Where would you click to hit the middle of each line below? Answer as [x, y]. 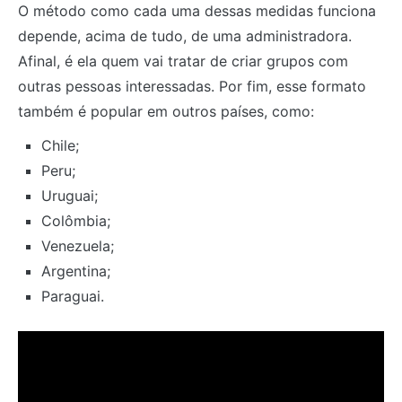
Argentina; [75, 271]
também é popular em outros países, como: [166, 111]
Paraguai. [72, 296]
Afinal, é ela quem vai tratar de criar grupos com [183, 61]
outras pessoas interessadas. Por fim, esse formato [192, 86]
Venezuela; [77, 245]
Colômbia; [75, 220]
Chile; [60, 145]
